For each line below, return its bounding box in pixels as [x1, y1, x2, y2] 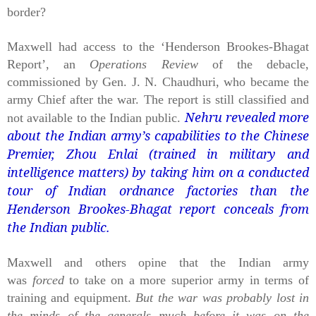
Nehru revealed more [184, 108, 309, 126]
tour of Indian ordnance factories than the [7, 181, 309, 199]
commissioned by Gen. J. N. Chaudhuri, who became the [7, 74, 309, 89]
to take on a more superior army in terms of [69, 272, 310, 287]
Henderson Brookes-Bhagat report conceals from [7, 200, 309, 217]
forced [32, 272, 64, 287]
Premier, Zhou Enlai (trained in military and [7, 145, 309, 162]
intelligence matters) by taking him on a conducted [7, 163, 309, 181]
